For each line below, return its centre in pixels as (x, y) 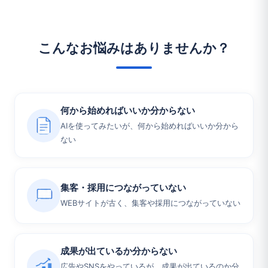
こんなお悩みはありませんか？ (134, 48)
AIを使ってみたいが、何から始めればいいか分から (150, 126)
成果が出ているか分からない (119, 251)
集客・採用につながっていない (123, 188)
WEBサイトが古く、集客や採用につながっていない (150, 203)
